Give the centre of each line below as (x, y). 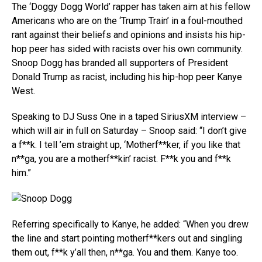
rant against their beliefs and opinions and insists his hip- (129, 35)
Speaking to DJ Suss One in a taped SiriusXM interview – (129, 117)
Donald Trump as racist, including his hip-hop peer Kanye (127, 77)
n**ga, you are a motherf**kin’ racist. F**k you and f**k (121, 159)
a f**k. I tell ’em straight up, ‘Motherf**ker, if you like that (126, 145)
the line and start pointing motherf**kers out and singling (127, 238)
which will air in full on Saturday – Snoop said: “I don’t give (129, 131)
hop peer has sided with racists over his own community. (127, 49)
